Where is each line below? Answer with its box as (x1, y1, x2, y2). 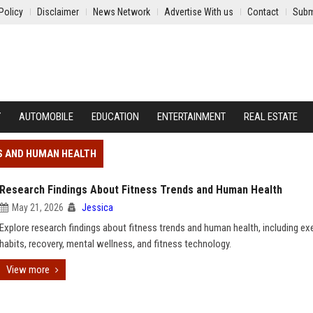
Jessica (82, 202, 113, 213)
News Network (93, 6, 150, 17)
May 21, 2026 (12, 202, 64, 213)
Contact (247, 6, 279, 17)
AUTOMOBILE (19, 110, 73, 123)
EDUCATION (92, 110, 139, 123)
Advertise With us (164, 6, 233, 17)
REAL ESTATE (244, 110, 298, 123)
